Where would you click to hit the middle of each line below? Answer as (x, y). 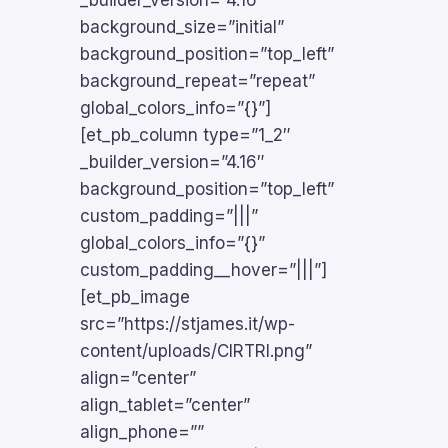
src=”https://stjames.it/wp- (187, 324)
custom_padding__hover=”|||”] (203, 270)
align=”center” (138, 378)
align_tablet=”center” (165, 405)
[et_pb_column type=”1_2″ (185, 135)
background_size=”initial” (182, 27)
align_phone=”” (142, 432)
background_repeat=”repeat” (197, 81)
